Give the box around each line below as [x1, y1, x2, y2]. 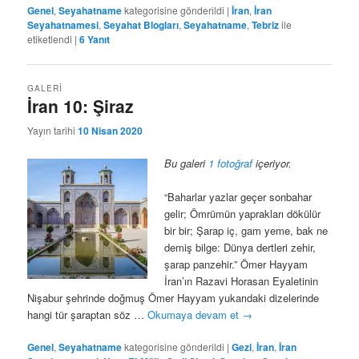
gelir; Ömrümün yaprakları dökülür [164, 206, 321, 222]
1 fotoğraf [208, 155, 253, 171]
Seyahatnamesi [27, 18, 99, 33]
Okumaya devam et [147, 307, 243, 323]
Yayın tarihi [27, 123, 79, 137]
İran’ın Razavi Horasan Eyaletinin [164, 273, 319, 289]
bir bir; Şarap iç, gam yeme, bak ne [164, 223, 329, 239]
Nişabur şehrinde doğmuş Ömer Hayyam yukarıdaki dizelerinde [27, 290, 320, 306]
